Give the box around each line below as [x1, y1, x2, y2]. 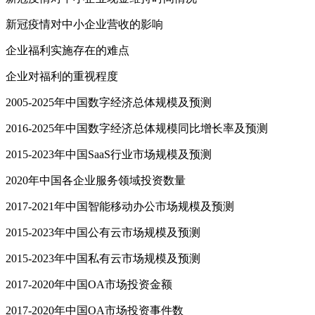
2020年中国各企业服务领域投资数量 [6, 174, 186, 187]
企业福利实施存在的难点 [6, 44, 129, 57]
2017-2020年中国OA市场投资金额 [6, 278, 172, 291]
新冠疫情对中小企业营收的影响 [6, 18, 163, 31]
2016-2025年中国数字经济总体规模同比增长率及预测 [6, 122, 268, 135]
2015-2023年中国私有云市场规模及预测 [6, 252, 200, 265]
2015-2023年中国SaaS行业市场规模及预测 [6, 148, 212, 161]
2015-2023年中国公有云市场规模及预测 [6, 226, 200, 239]
